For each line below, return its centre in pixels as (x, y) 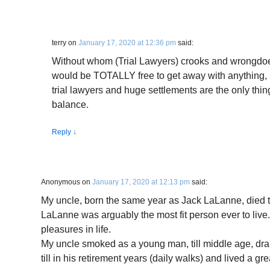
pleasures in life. (76, 229)
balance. (70, 105)
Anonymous (61, 182)
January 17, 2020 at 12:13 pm (141, 182)
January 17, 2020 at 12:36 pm (127, 43)
